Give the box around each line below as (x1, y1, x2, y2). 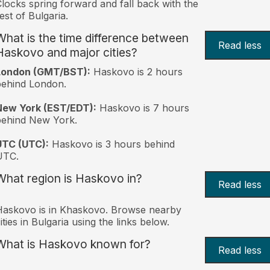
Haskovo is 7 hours (96, 101, 189, 114)
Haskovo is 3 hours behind (48, 137, 175, 150)
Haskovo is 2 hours (90, 65, 183, 78)
